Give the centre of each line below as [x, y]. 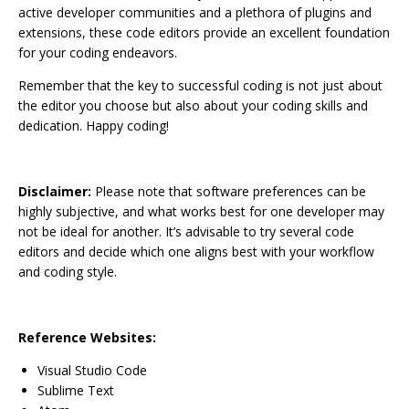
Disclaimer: [55, 191]
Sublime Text [76, 390]
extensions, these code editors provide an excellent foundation [204, 32]
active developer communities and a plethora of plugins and [195, 12]
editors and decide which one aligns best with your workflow [196, 252]
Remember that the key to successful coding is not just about [200, 85]
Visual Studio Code [92, 370]
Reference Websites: [87, 337]
